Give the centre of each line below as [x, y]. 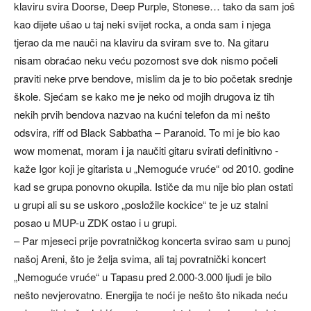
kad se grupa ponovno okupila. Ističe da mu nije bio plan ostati [153, 186]
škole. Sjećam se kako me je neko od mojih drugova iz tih [144, 96]
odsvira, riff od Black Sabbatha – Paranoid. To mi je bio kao [147, 132]
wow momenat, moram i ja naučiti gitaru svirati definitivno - [146, 150]
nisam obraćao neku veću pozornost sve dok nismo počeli [146, 60]
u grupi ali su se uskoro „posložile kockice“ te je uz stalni [141, 204]
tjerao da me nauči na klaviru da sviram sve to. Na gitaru [141, 42]
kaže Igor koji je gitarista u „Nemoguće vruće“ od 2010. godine [154, 168]
